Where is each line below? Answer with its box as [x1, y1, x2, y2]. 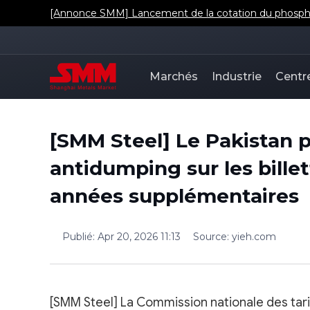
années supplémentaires [50, 184, 299, 208]
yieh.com [232, 230, 276, 243]
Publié [62, 230, 93, 243]
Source [193, 230, 227, 243]
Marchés [149, 70, 198, 83]
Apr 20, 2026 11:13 [98, 230, 181, 243]
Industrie [212, 70, 262, 83]
